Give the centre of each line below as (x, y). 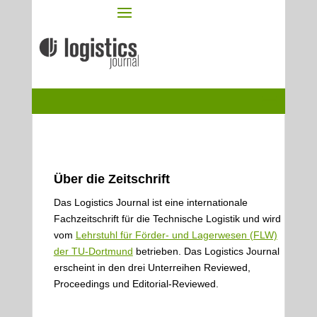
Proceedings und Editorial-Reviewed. (136, 283)
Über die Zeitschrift (111, 179)
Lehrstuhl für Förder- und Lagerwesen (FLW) (176, 235)
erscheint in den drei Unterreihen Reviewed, (152, 267)
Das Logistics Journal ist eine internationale (150, 202)
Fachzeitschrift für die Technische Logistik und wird (167, 218)
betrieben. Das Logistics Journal (206, 251)
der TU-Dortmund (93, 251)
